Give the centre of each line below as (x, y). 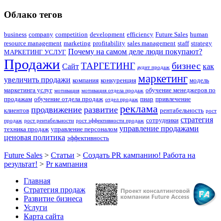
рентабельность (182, 110)
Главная (37, 181)
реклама (139, 109)
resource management (33, 43)
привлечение (173, 99)
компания (86, 80)
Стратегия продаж (55, 190)
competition (72, 34)
